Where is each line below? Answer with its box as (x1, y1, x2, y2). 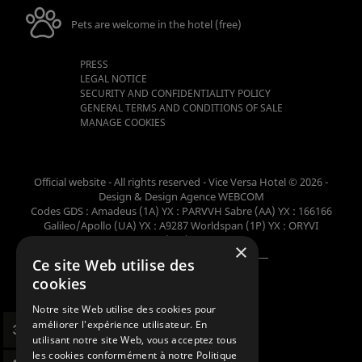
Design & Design (98, 188, 180, 204)
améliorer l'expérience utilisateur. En (32, 318, 208, 331)
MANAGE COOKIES (79, 116, 166, 130)
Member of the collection (120, 268, 242, 284)
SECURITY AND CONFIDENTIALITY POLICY (79, 86, 271, 101)
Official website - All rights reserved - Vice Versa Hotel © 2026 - (34, 174, 328, 189)
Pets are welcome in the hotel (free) (71, 16, 242, 32)
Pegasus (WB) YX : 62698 (122, 232, 240, 247)
